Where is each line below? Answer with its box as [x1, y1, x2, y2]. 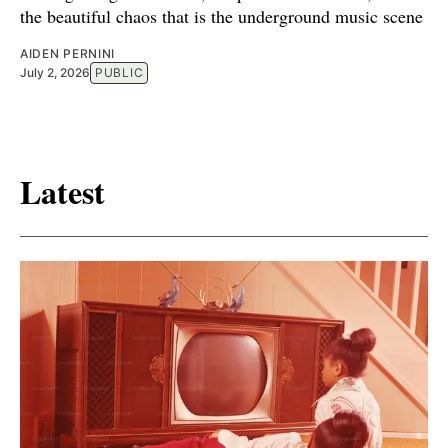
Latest [20, 167, 105, 215]
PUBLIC [95, 64, 144, 80]
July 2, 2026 [20, 64, 90, 80]
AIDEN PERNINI [20, 45, 116, 61]
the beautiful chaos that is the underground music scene [20, 3, 423, 28]
